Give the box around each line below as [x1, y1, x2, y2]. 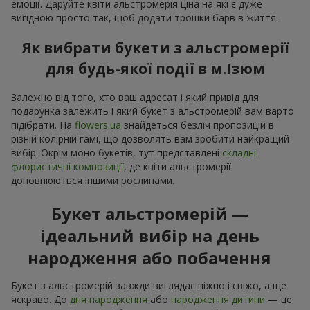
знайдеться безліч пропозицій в [121, 118, 274, 131]
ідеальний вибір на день [39, 224, 259, 247]
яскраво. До [11, 292, 70, 306]
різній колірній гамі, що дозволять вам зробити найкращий [11, 131, 289, 145]
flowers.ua [75, 118, 121, 131]
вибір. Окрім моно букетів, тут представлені [11, 145, 222, 159]
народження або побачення [28, 246, 271, 269]
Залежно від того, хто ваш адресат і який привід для [11, 90, 259, 104]
